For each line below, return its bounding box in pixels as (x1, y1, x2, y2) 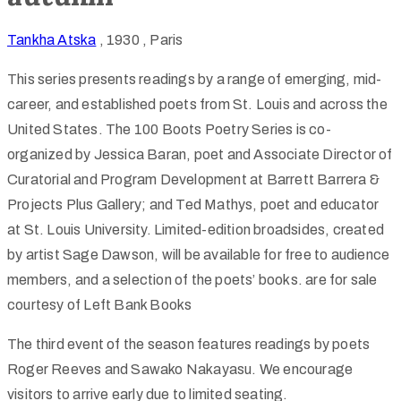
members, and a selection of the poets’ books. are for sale (7, 271, 378, 287)
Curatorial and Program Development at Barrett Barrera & (7, 171, 380, 187)
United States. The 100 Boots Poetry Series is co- (7, 121, 331, 137)
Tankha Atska (7, 31, 97, 47)
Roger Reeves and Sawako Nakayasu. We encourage (7, 361, 354, 377)
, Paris (142, 31, 183, 47)
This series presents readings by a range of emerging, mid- (7, 71, 382, 87)
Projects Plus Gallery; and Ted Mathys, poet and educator (7, 196, 380, 212)
